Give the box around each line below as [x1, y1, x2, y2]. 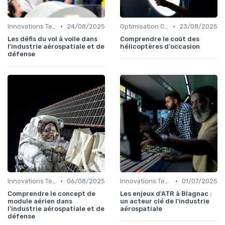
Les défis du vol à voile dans [8, 35, 97, 43]
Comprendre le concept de [8, 190, 95, 198]
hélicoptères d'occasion [120, 43, 200, 51]
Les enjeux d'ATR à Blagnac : [120, 190, 212, 198]
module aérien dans [8, 197, 72, 205]
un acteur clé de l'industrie [120, 197, 209, 205]
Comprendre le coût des [120, 35, 199, 43]
